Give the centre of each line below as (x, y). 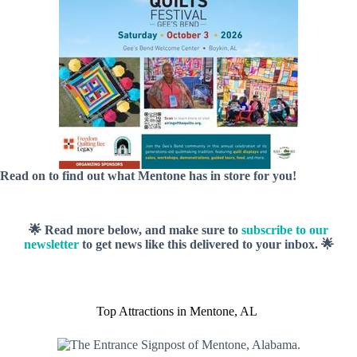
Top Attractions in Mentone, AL (178, 311)
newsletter (51, 244)
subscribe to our (285, 230)
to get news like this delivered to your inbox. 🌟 (206, 244)
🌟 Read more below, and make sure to (135, 230)
